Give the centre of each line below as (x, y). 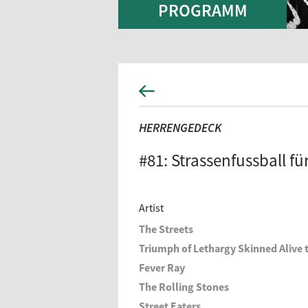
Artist (151, 208)
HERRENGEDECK (180, 128)
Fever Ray (162, 267)
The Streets (166, 229)
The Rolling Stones (184, 287)
